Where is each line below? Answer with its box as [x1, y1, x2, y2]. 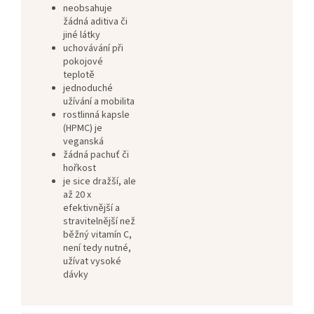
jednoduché [63, 81, 113, 96]
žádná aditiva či [63, 15, 128, 29]
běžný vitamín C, [63, 228, 132, 243]
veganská [63, 135, 104, 149]
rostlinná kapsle [63, 108, 130, 123]
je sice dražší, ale [63, 175, 136, 189]
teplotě [63, 68, 95, 83]
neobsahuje [63, 1, 112, 16]
